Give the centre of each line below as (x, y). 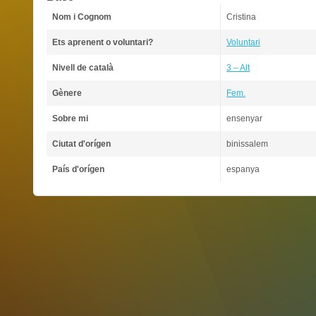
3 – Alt (238, 68)
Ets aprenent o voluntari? (103, 42)
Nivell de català (83, 68)
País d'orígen (78, 169)
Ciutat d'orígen (81, 144)
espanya (243, 169)
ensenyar (244, 119)
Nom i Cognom (82, 17)
